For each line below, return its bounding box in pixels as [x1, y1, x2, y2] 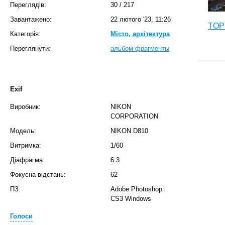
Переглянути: [10, 45, 51, 52]
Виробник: [10, 103, 41, 110]
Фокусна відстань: [10, 171, 66, 178]
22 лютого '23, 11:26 [110, 16, 171, 23]
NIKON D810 [110, 127, 148, 135]
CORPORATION [110, 113, 158, 120]
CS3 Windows [110, 195, 151, 202]
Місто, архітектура [110, 30, 170, 38]
